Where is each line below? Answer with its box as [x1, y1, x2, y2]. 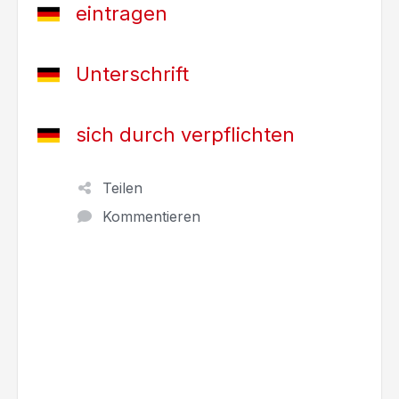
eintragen [76, 2, 167, 25]
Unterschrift [76, 62, 189, 85]
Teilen [102, 179, 142, 197]
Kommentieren [102, 208, 200, 225]
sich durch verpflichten [76, 123, 295, 146]
